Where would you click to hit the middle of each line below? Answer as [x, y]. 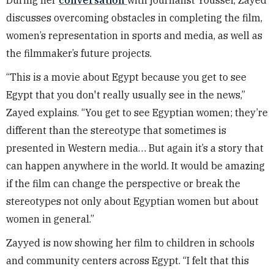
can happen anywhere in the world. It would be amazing [135, 165]
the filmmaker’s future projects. [79, 53]
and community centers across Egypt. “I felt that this [128, 260]
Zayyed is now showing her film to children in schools [130, 243]
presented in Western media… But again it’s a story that [135, 148]
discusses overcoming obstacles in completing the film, [134, 17]
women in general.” [50, 219]
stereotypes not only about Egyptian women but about [132, 201]
